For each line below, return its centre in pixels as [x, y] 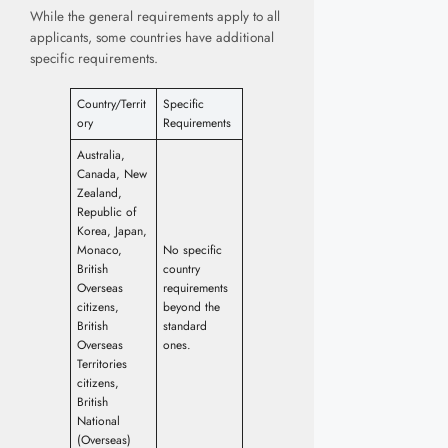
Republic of [106, 212]
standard [185, 326]
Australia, [101, 155]
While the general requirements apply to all [155, 17]
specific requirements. [94, 59]
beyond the [191, 307]
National [98, 421]
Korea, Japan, [112, 231]
